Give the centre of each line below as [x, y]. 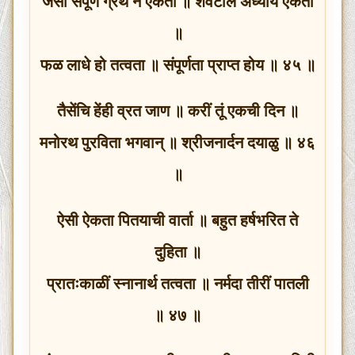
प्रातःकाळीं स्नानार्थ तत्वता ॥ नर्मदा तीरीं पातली [177, 283]
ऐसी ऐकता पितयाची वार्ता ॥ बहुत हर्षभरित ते [177, 220]
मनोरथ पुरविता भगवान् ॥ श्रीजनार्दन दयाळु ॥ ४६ [177, 142]
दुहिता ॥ [177, 252]
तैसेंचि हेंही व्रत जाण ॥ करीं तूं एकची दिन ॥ [177, 111]
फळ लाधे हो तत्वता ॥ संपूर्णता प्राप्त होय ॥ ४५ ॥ [177, 65]
